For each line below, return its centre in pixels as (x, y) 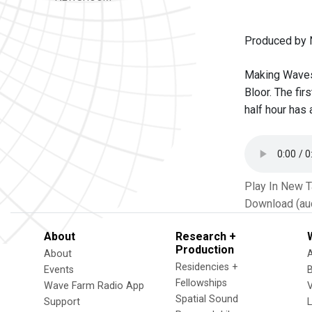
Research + (206, 236)
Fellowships (201, 283)
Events (59, 270)
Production (205, 250)
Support (62, 302)
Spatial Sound (207, 299)
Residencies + (207, 267)
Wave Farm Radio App (94, 286)
